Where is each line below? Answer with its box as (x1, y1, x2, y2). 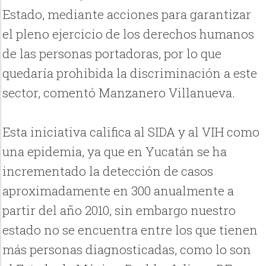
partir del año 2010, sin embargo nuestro (2, 202, 236, 219)
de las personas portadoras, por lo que (2, 45, 222, 62)
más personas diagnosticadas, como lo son (2, 241, 252, 258)
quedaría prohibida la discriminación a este (2, 65, 258, 82)
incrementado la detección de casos (2, 163, 214, 180)
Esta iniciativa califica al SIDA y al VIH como (2, 123, 260, 141)
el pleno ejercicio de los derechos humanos (2, 26, 255, 43)
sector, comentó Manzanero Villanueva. (2, 84, 236, 102)
